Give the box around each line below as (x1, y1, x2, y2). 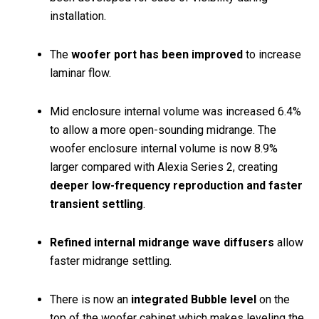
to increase (243, 47, 301, 61)
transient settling (50, 197, 143, 211)
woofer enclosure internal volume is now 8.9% (50, 141, 278, 155)
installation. (50, 9, 106, 23)
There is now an (50, 292, 131, 306)
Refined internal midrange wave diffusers (50, 235, 274, 249)
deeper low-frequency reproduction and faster (50, 178, 303, 192)
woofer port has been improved (71, 47, 243, 61)
